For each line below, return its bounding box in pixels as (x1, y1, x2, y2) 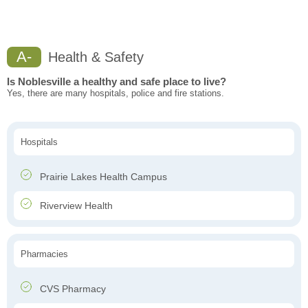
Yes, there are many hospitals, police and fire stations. (7, 88, 224, 99)
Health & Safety (44, 49, 144, 65)
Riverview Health (37, 200, 113, 212)
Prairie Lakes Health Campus (37, 171, 167, 183)
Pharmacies (21, 249, 68, 260)
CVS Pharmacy (37, 283, 106, 295)
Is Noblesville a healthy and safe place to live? (7, 76, 226, 88)
